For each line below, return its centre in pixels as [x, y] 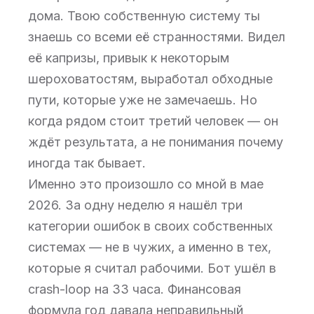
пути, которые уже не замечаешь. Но [143, 100]
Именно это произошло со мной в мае [146, 184]
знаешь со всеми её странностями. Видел [157, 37]
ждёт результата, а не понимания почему [156, 142]
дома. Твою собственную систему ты [144, 16]
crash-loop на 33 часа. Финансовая [135, 289]
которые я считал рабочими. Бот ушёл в [152, 268]
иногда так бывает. [87, 163]
